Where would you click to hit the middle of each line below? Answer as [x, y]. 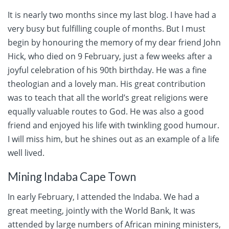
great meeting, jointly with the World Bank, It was [101, 210]
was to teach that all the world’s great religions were [108, 98]
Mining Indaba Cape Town [72, 177]
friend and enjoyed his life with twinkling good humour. [113, 125]
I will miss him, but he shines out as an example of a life [113, 139]
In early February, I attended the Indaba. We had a [104, 197]
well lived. [26, 153]
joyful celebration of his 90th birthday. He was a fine [107, 70]
